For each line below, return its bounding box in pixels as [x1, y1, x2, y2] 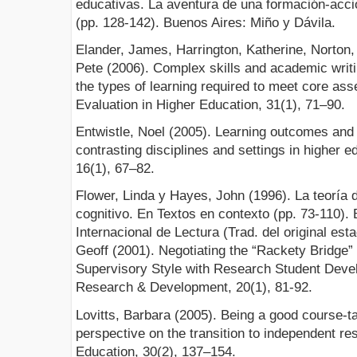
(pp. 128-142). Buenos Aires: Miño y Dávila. [76, 14, 335, 30]
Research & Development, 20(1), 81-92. [76, 280, 312, 296]
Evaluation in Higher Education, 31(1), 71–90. [76, 96, 345, 112]
